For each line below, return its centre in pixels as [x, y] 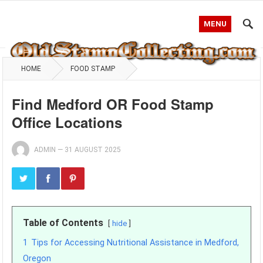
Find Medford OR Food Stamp [113, 104]
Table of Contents [63, 223]
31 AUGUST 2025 [93, 150]
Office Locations [67, 122]
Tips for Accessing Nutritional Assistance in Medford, [135, 243]
